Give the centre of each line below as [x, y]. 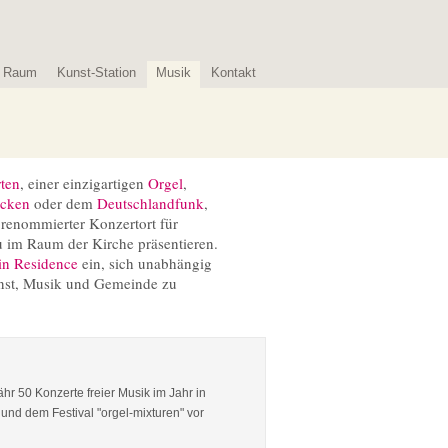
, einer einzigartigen [84, 183]
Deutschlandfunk [150, 203]
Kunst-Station [96, 72]
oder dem [63, 203]
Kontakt [233, 72]
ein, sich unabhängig [145, 263]
